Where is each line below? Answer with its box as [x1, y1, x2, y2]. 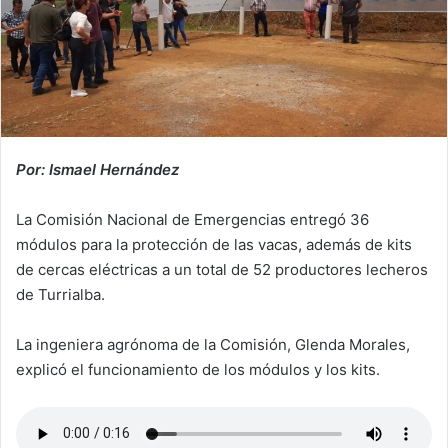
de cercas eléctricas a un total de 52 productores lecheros [16, 259, 428, 279]
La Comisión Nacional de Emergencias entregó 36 [16, 209, 369, 229]
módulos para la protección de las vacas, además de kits [16, 234, 412, 254]
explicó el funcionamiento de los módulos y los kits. [16, 359, 380, 379]
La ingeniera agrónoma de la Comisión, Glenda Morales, [16, 334, 410, 354]
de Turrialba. [16, 284, 105, 304]
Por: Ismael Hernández [16, 159, 179, 179]
